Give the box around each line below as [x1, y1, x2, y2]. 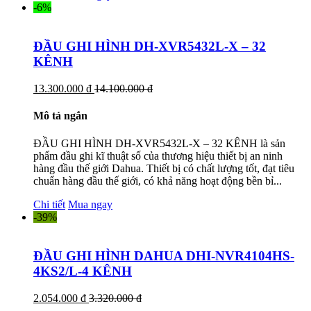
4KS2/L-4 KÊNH [33, 264, 132, 279]
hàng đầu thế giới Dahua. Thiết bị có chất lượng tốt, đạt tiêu [33, 162, 294, 174]
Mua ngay [68, 198, 112, 210]
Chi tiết [33, 198, 65, 210]
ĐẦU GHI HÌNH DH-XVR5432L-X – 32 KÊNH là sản [33, 137, 285, 149]
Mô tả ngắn [33, 110, 87, 122]
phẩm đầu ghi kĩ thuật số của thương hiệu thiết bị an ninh [33, 149, 283, 162]
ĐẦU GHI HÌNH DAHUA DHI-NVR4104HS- [33, 249, 294, 264]
